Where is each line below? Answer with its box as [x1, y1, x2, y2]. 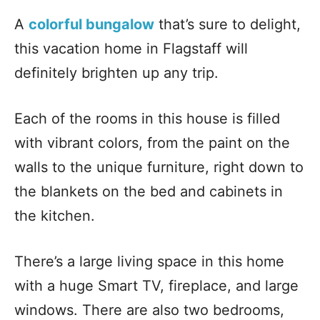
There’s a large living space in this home [14, 252, 284, 270]
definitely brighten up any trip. [14, 64, 219, 81]
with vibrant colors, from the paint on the [14, 134, 290, 151]
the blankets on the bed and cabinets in [14, 182, 283, 200]
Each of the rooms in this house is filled [14, 109, 280, 127]
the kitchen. [14, 206, 95, 224]
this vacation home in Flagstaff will [14, 39, 248, 57]
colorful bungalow [29, 15, 154, 33]
